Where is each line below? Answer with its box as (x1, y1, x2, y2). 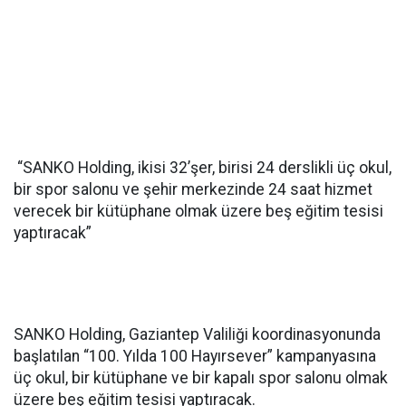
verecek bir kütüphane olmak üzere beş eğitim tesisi (14, 202, 383, 220)
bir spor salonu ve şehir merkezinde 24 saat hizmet (14, 180, 372, 198)
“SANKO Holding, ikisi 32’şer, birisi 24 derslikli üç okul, (14, 159, 391, 177)
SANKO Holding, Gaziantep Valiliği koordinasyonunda (14, 325, 381, 343)
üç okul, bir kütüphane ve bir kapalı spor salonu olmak (14, 369, 388, 387)
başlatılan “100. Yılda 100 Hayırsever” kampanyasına (14, 347, 376, 365)
